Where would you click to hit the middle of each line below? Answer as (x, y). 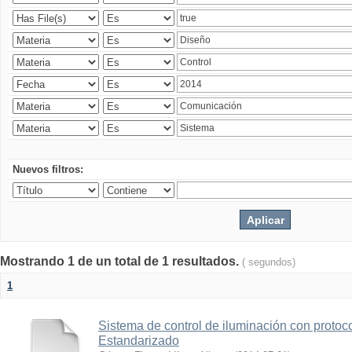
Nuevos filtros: (48, 169)
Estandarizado (139, 341)
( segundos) (269, 262)
